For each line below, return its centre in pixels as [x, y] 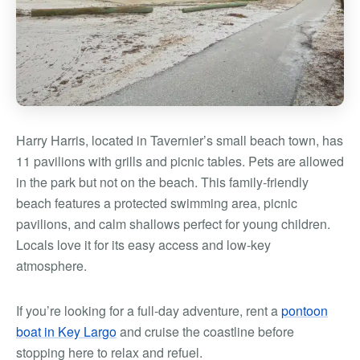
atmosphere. [51, 266]
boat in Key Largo [66, 332]
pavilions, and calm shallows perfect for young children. [173, 224]
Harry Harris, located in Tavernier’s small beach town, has [180, 141]
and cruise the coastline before [205, 332]
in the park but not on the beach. [108, 182]
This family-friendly [255, 182]
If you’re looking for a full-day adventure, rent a [149, 311]
